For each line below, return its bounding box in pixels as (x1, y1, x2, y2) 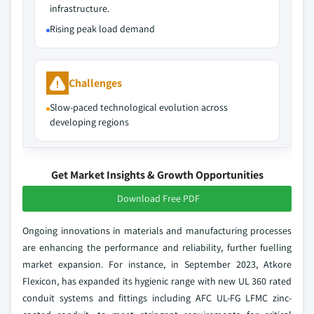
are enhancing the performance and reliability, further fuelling (22, 241, 292, 254)
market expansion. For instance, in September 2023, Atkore (22, 258, 292, 271)
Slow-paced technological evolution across (50, 101, 228, 114)
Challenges (69, 75, 122, 90)
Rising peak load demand (50, 22, 155, 35)
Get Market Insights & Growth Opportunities (50, 168, 264, 182)
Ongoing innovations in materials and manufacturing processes (22, 224, 292, 237)
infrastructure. (50, 2, 109, 15)
